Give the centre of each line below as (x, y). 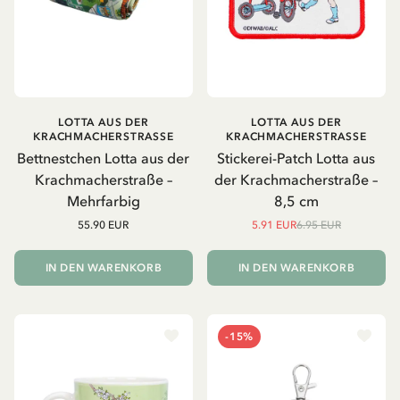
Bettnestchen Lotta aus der (104, 158)
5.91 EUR (274, 225)
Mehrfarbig (103, 200)
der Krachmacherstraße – (296, 179)
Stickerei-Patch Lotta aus (296, 158)
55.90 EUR (104, 225)
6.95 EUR (318, 225)
